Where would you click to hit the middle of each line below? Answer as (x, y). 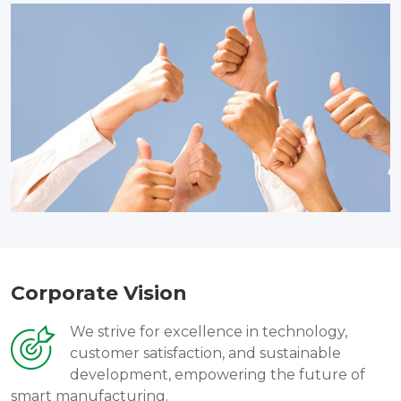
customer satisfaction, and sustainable (205, 353)
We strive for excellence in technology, (209, 331)
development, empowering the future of (218, 374)
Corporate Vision (99, 293)
